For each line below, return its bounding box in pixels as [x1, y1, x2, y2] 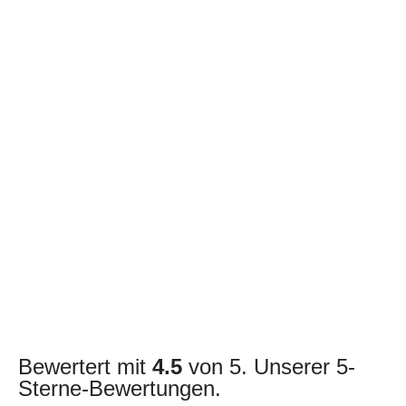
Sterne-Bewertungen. [18, 375, 221, 401]
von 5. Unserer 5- [188, 353, 355, 379]
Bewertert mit [18, 353, 152, 379]
